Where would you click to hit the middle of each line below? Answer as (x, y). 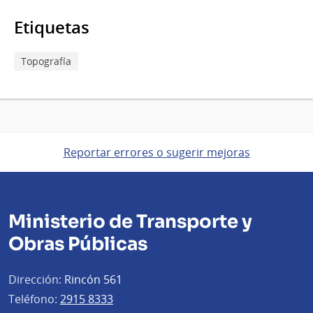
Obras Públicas (78, 244)
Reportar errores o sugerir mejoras (156, 152)
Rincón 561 (92, 279)
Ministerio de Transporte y (130, 221)
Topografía (46, 61)
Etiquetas (52, 27)
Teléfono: (33, 299)
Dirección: (35, 279)
